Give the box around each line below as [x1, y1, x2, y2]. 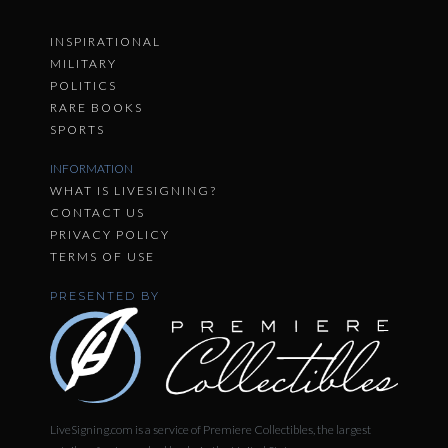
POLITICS [50, 78, 117, 94]
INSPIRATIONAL [50, 34, 161, 50]
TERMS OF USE [50, 249, 155, 265]
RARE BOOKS [50, 100, 143, 116]
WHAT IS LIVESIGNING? [50, 183, 217, 199]
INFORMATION [50, 161, 133, 177]
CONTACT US [50, 205, 145, 221]
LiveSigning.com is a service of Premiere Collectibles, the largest [50, 421, 371, 437]
